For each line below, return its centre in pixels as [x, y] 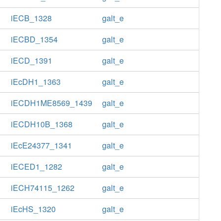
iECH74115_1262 [42, 188]
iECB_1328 [31, 18]
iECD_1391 [31, 60]
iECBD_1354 [34, 39]
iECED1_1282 [36, 166]
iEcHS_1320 [33, 209]
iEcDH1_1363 [36, 82]
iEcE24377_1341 [41, 145]
